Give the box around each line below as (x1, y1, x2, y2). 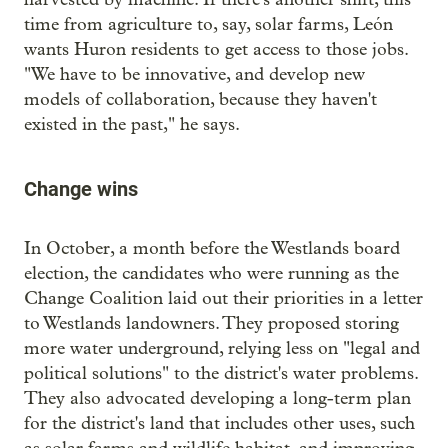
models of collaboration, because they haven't (24, 89, 377, 111)
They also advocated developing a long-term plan (24, 388, 411, 410)
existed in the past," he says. (24, 114, 240, 136)
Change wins (24, 177, 138, 202)
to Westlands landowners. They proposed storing (24, 313, 399, 335)
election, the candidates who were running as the (24, 263, 399, 285)
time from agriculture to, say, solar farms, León (24, 14, 393, 36)
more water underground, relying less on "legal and (24, 338, 420, 360)
